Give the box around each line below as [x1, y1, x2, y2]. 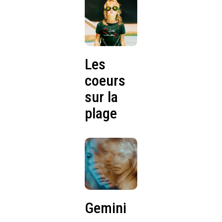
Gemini [85, 199, 127, 217]
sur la [85, 88, 118, 106]
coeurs [85, 71, 126, 89]
